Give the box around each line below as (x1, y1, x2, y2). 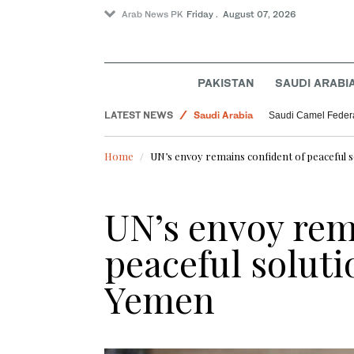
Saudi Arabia (194, 109, 253, 122)
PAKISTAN (198, 76, 255, 90)
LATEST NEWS (104, 109, 173, 122)
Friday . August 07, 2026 (186, 9, 296, 20)
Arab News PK (122, 9, 183, 20)
